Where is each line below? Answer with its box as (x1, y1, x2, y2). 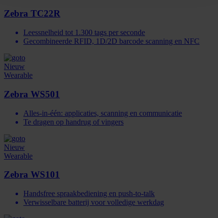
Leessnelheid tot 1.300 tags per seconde (23, 28, 145, 37)
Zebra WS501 (4, 89, 60, 99)
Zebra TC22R (4, 8, 60, 19)
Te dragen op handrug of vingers (23, 117, 124, 126)
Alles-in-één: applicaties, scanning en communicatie (23, 109, 182, 117)
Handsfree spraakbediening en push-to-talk (23, 189, 155, 198)
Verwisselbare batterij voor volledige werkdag (23, 198, 164, 207)
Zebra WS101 (4, 169, 60, 180)
